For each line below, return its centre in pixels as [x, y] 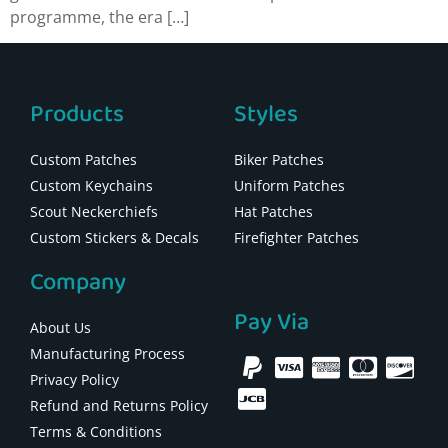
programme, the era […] [99, 16]
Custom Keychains [91, 185]
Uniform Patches [289, 185]
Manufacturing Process [107, 353]
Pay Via [271, 322]
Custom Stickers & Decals [114, 237]
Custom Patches [83, 159]
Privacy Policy [74, 379]
